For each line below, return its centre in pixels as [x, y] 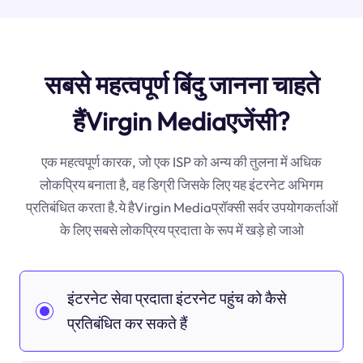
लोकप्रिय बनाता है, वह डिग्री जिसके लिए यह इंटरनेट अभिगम [181, 184]
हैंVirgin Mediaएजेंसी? [181, 121]
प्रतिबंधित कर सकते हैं [127, 323]
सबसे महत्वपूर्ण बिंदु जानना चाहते [181, 84]
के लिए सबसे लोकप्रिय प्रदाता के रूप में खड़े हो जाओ [181, 229]
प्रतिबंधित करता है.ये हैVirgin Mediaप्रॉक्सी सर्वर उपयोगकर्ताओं [181, 207]
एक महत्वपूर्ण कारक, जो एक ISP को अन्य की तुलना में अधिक [181, 161]
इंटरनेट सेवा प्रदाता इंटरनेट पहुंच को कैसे [177, 298]
